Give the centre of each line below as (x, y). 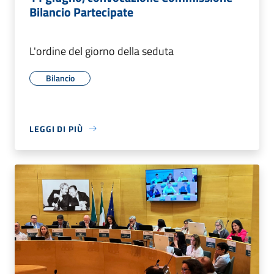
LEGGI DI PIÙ (56, 128)
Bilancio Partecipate (81, 12)
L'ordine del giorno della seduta (102, 51)
